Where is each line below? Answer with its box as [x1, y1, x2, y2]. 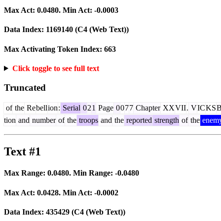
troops [77, 116, 98, 125]
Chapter [134, 104, 160, 112]
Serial [61, 104, 80, 112]
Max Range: [4, 169, 47, 178]
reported [124, 116, 152, 125]
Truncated [4, 82, 46, 93]
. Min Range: [69, 169, 115, 178]
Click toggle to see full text [12, 64, 99, 73]
